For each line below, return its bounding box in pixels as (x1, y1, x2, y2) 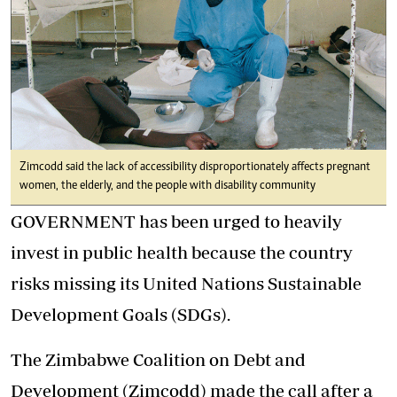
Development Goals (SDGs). (11, 304, 230, 325)
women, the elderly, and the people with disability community (19, 180, 315, 193)
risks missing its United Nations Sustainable (11, 273, 362, 294)
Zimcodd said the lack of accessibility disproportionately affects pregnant (19, 161, 370, 175)
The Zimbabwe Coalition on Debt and (11, 349, 306, 370)
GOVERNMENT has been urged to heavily (11, 211, 342, 232)
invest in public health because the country (11, 242, 353, 263)
